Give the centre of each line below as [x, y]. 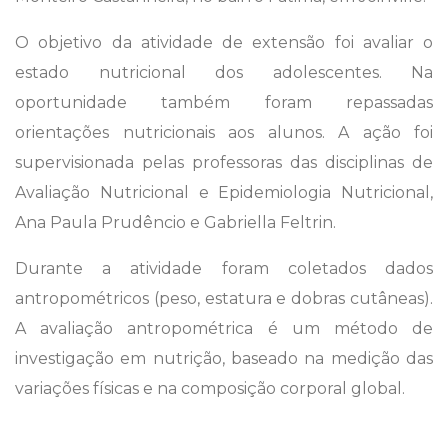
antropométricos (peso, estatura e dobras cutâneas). [224, 299]
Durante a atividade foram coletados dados [224, 269]
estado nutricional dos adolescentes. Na [224, 73]
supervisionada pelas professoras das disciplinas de [224, 163]
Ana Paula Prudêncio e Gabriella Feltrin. [177, 223]
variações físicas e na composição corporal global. [212, 389]
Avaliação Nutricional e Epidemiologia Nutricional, [224, 193]
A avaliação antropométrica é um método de [224, 329]
